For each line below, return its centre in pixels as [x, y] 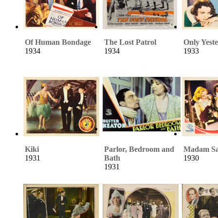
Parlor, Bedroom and [139, 149]
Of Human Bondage [58, 42]
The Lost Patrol [130, 42]
